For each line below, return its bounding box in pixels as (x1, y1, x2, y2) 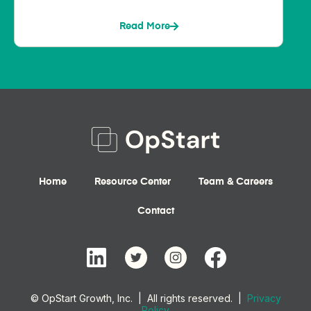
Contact (137, 206, 174, 217)
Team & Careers (198, 177, 273, 187)
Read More (119, 22, 170, 32)
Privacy (246, 292, 281, 305)
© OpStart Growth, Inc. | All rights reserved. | (30, 292, 247, 305)
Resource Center (94, 177, 171, 187)
